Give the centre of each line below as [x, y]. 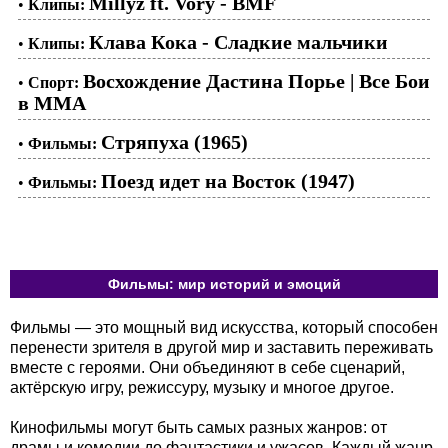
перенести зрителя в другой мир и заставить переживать [221, 347]
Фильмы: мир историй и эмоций [224, 284]
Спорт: [53, 82]
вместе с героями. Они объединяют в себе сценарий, [207, 367]
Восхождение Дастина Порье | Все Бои [256, 81]
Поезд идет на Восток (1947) [228, 181]
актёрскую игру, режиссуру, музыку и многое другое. [202, 387]
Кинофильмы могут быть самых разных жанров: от [198, 427]
